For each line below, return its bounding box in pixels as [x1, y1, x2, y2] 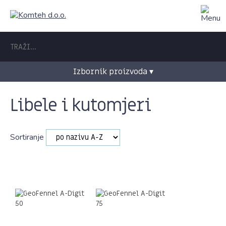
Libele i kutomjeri [10, 94, 151, 117]
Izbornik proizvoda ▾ [73, 66, 153, 77]
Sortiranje [10, 132, 46, 143]
